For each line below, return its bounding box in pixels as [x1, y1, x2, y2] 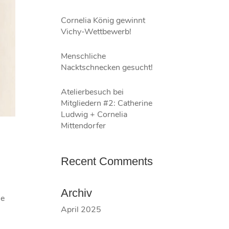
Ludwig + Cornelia [61, 109, 128, 120]
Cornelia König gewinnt [61, 15, 146, 26]
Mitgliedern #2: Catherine [61, 98, 153, 109]
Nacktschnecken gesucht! [61, 62, 153, 73]
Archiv [61, 187, 93, 199]
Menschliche [61, 51, 106, 62]
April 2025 [61, 204, 102, 215]
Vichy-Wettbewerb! [61, 26, 132, 37]
